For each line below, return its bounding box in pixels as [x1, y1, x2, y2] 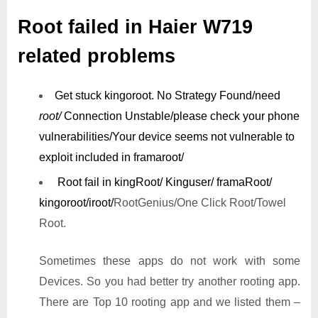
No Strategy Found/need [157, 89, 280, 102]
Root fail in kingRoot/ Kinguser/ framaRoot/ [57, 176, 272, 189]
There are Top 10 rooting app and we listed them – [39, 296, 300, 309]
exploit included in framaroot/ [39, 150, 184, 163]
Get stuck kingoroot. [55, 89, 157, 102]
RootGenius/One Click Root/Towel [114, 197, 286, 209]
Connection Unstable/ [61, 109, 173, 122]
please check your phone [173, 109, 300, 122]
